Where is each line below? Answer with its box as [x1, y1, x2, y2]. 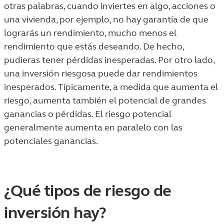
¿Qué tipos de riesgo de [4, 181, 171, 200]
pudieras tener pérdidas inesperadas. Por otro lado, [4, 54, 214, 65]
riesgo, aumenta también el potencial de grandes [4, 95, 206, 106]
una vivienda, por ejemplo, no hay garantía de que [4, 14, 208, 25]
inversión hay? [4, 203, 110, 222]
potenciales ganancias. [4, 135, 98, 146]
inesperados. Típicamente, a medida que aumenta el [4, 81, 218, 92]
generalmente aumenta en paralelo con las [4, 122, 182, 133]
